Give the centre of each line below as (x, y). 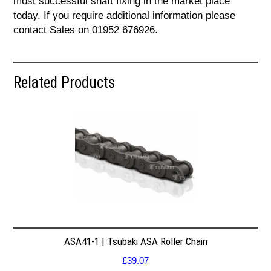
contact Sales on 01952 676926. (86, 30)
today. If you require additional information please (125, 16)
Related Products (64, 83)
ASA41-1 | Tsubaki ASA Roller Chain (135, 241)
